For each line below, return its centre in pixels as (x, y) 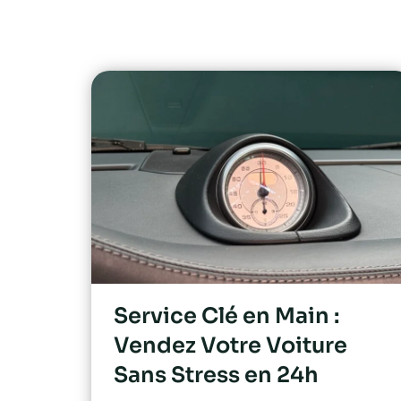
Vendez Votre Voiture (230, 345)
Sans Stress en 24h (216, 375)
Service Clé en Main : (226, 316)
